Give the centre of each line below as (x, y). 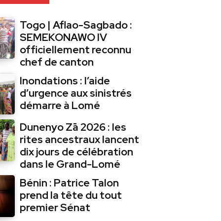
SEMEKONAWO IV (64, 37)
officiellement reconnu (76, 50)
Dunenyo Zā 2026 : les (73, 127)
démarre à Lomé (60, 106)
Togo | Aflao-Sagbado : (76, 25)
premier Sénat (55, 208)
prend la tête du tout (71, 195)
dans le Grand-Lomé (70, 164)
